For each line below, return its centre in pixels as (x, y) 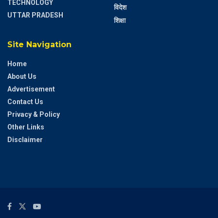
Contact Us (25, 101)
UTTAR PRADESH (35, 15)
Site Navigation (39, 44)
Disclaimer (25, 139)
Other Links (26, 127)
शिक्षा (120, 20)
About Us (22, 76)
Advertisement (31, 89)
